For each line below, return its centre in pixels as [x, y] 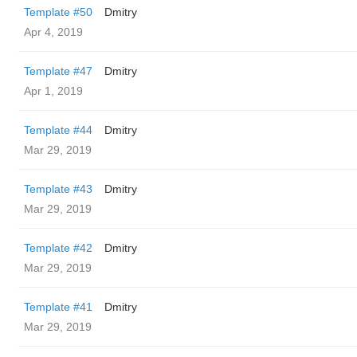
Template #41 [58, 307]
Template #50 [58, 12]
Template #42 [58, 248]
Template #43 [58, 189]
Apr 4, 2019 [53, 32]
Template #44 [58, 130]
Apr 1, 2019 [53, 91]
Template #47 [58, 71]
